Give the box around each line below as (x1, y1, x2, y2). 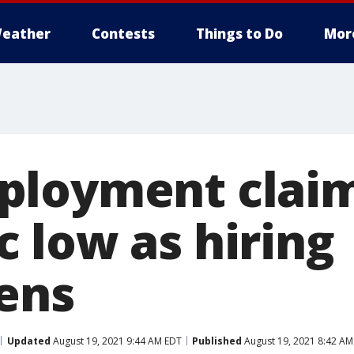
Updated (7, 333, 51, 348)
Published (192, 333, 242, 348)
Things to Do (196, 24, 283, 43)
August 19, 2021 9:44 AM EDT (51, 333, 182, 348)
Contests (92, 24, 155, 43)
